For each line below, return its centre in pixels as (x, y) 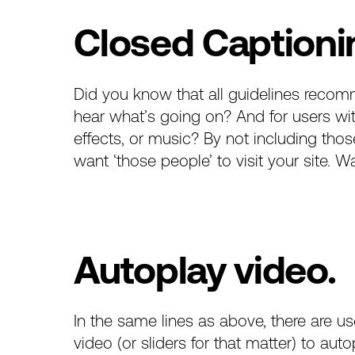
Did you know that (141, 94)
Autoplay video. (205, 269)
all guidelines (254, 94)
